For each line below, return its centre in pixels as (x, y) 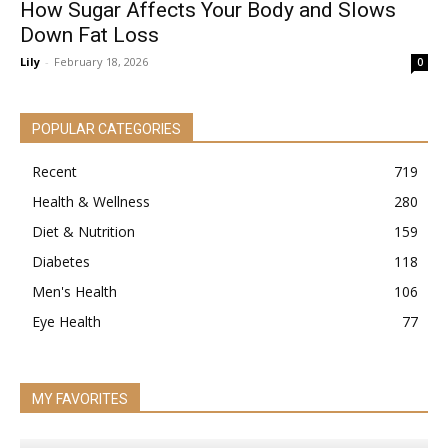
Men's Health (74, 291)
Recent (54, 171)
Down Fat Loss (89, 35)
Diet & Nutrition (83, 231)
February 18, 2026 (101, 61)
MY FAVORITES (80, 399)
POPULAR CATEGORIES (106, 129)
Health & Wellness (91, 201)
